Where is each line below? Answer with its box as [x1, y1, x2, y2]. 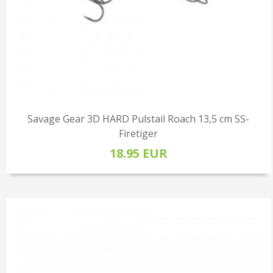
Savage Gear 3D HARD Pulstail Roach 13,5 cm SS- [27, 112, 250, 126]
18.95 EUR [109, 144, 168, 161]
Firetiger [119, 126, 158, 140]
